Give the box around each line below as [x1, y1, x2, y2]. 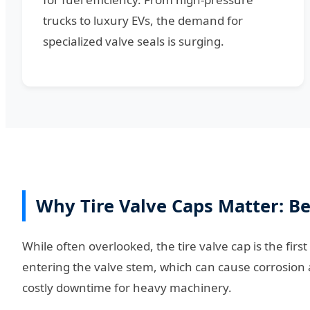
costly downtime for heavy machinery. [22, 280, 232, 296]
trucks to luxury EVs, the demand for [43, 12, 243, 29]
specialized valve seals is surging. [43, 33, 224, 50]
